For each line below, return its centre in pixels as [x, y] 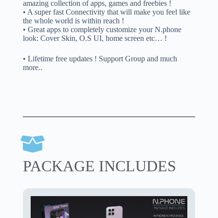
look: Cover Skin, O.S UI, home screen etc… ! [95, 38]
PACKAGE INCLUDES [99, 166]
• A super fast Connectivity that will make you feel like [106, 12]
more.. [32, 68]
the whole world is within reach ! [73, 21]
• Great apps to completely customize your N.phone [102, 30]
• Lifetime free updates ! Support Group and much [100, 59]
